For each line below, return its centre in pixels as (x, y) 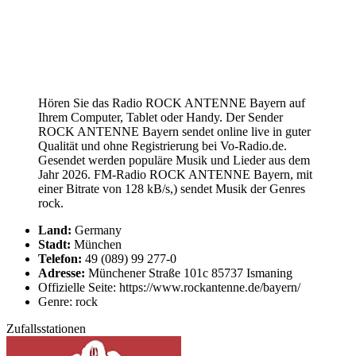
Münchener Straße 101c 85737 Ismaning (189, 273)
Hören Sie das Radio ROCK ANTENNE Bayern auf (172, 103)
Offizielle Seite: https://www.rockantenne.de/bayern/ (169, 287)
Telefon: (60, 258)
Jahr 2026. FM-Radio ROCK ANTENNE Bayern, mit (175, 174)
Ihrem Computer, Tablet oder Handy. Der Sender (161, 117)
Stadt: (54, 244)
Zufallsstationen (46, 328)
